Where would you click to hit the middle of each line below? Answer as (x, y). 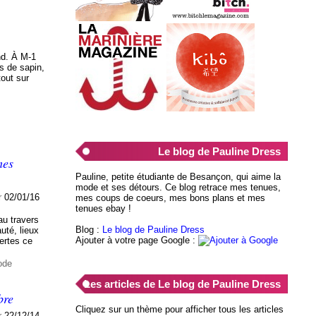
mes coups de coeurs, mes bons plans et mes (170, 197)
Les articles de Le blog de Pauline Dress (182, 284)
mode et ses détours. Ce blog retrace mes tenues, (178, 187)
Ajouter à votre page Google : (136, 240)
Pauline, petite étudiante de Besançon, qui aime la (178, 176)
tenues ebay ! (103, 208)
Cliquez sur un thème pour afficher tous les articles (179, 309)
